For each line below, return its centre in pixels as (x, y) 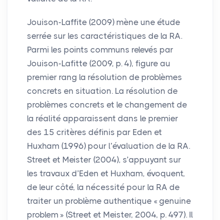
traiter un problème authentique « (92, 201)
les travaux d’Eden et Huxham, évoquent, (106, 173)
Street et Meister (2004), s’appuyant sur (104, 159)
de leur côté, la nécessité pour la (92, 187)
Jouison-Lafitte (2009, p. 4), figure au (99, 63)
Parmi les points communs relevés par (100, 49)
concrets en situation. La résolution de (102, 91)
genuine (175, 201)
